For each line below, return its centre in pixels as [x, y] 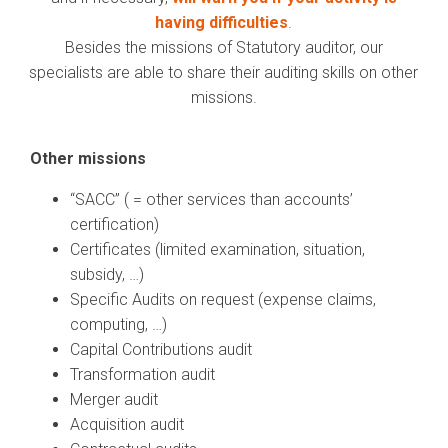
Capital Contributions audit [161, 349]
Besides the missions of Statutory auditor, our [223, 48]
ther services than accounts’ [255, 199]
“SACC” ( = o [113, 199]
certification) [115, 224]
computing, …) [119, 324]
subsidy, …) [107, 274]
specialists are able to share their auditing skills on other [224, 73]
